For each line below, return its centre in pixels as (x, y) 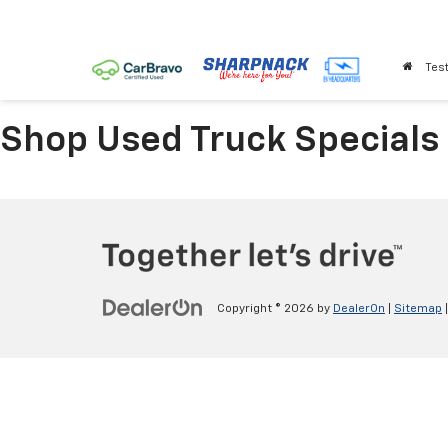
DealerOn (359, 309)
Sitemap (418, 309)
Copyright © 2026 (267, 309)
